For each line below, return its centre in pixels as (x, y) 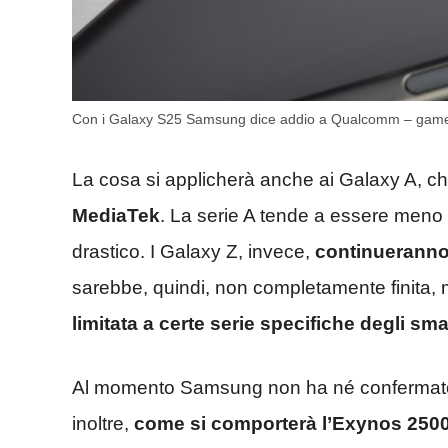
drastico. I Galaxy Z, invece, (193, 251)
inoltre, (103, 424)
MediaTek (116, 215)
